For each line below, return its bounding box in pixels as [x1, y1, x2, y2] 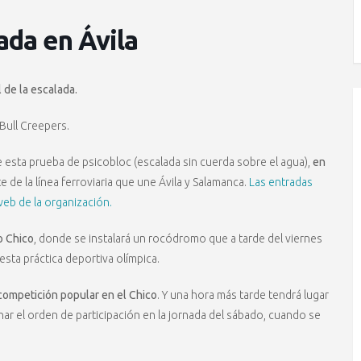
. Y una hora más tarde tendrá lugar [157, 288, 329, 301]
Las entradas [247, 176, 313, 189]
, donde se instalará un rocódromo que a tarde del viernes [34, 232, 322, 245]
